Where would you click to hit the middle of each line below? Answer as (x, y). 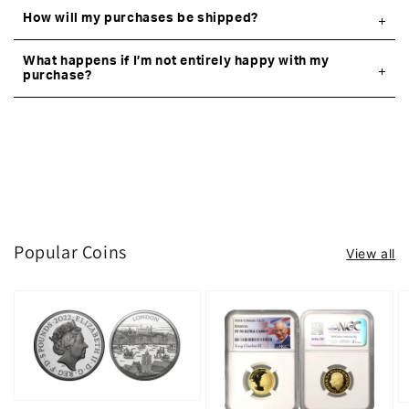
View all (371, 253)
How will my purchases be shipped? (141, 18)
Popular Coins (70, 252)
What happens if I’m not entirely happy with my (176, 61)
